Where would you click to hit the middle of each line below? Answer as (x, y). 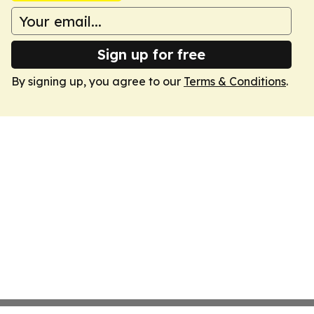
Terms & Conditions (235, 81)
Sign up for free (151, 54)
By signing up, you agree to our (97, 81)
